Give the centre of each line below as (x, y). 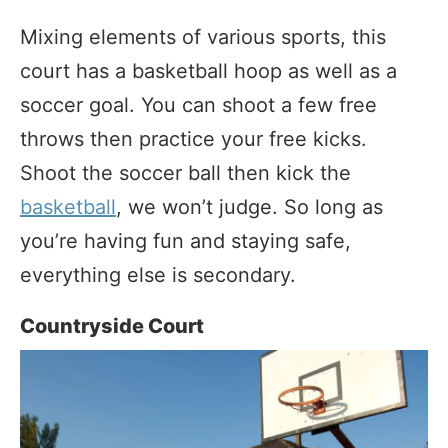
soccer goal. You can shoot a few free (198, 105)
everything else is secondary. (158, 275)
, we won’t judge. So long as (249, 207)
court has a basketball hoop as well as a (208, 71)
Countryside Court (112, 326)
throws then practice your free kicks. (193, 139)
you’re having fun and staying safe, (185, 241)
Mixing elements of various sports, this (203, 37)
